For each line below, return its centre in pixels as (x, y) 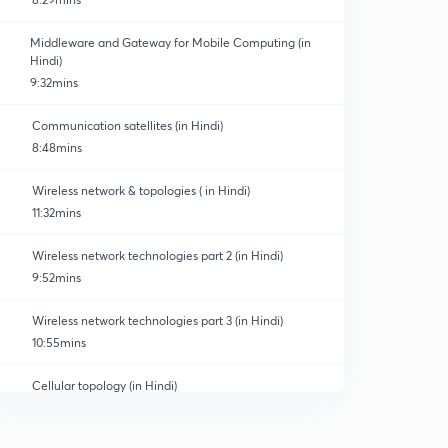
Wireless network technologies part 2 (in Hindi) (157, 255)
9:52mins (56, 277)
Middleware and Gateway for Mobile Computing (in (171, 42)
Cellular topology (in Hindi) (104, 385)
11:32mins (56, 212)
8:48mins (57, 147)
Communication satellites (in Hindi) (127, 125)
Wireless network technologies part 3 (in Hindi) (157, 320)
